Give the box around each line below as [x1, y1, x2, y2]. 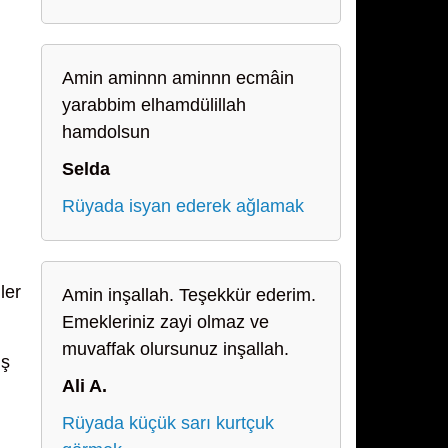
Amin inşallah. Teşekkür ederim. [62, 285, 316, 305]
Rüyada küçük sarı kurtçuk [62, 413, 274, 433]
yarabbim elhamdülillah [62, 95, 246, 115]
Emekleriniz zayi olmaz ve [62, 312, 269, 332]
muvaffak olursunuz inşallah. [62, 339, 289, 359]
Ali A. [62, 376, 107, 396]
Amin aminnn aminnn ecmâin [62, 68, 294, 88]
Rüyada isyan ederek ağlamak [62, 196, 304, 216]
